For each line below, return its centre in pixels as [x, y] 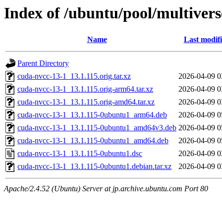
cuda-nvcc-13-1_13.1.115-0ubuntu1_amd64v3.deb [97, 128]
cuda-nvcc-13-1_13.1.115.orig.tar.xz [74, 76]
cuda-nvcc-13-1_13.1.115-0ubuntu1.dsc [80, 154]
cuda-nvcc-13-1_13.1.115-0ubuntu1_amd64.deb [93, 141]
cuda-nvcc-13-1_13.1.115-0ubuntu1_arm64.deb [92, 115]
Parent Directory [43, 63]
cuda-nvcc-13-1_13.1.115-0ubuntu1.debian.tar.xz [94, 166]
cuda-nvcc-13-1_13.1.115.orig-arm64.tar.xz [85, 89]
